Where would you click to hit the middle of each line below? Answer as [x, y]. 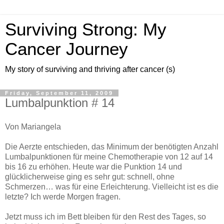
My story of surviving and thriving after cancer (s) [90, 69]
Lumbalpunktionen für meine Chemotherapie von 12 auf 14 [109, 156]
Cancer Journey [66, 49]
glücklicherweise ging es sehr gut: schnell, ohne [90, 176]
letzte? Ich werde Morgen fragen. [63, 196]
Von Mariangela [33, 126]
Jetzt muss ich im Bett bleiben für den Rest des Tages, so [105, 216]
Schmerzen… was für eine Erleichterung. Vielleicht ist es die [112, 186]
